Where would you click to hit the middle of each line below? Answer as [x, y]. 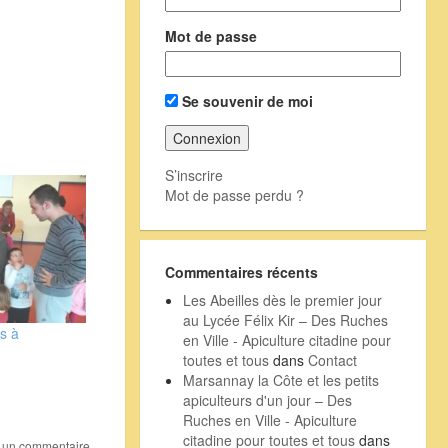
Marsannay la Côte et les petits [280, 379]
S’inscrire [193, 174]
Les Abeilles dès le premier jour [282, 299]
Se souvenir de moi [245, 100]
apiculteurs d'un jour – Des [267, 399]
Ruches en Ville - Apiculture [269, 419]
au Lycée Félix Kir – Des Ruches [285, 319]
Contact [332, 359]
